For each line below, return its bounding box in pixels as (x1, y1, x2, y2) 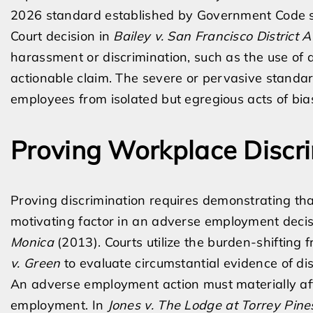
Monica (10, 234, 54, 250)
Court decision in (10, 28, 114, 44)
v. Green (10, 255, 61, 271)
